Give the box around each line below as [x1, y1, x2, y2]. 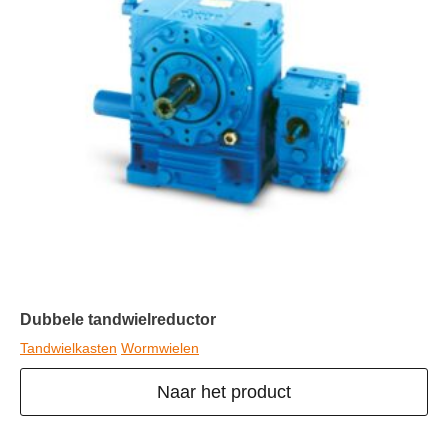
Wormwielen [121, 339, 199, 356]
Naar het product [157, 381, 291, 402]
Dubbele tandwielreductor [20, 310, 216, 328]
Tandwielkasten [20, 339, 117, 356]
